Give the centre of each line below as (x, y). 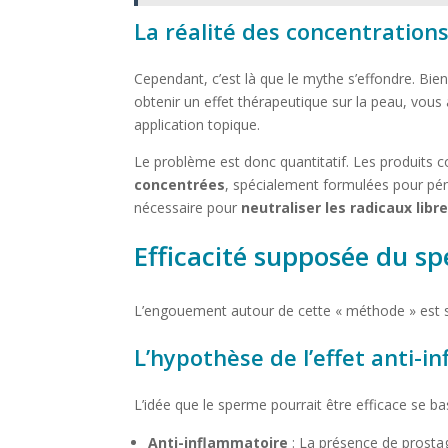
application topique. (197, 125)
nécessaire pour (188, 208)
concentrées (180, 185)
